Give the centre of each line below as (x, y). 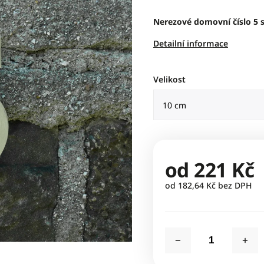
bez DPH (233, 185)
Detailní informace (190, 43)
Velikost (169, 79)
